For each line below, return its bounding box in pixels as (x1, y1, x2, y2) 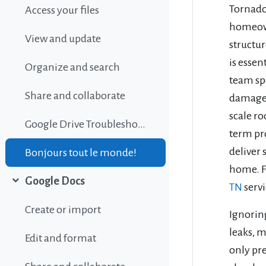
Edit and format (25, 232, 97, 245)
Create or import (25, 204, 102, 216)
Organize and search (25, 61, 121, 74)
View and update (25, 33, 102, 45)
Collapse (10, 183, 51, 195)
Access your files (25, 4, 100, 17)
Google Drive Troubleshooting (138, 118, 146, 131)
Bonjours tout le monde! (25, 147, 137, 159)
